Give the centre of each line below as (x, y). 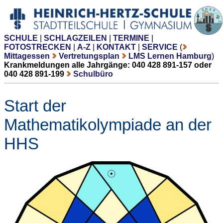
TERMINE (131, 38)
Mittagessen (27, 56)
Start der (35, 106)
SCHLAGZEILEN (75, 38)
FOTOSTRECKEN (38, 47)
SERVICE (160, 47)
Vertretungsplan (89, 56)
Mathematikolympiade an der (108, 125)
